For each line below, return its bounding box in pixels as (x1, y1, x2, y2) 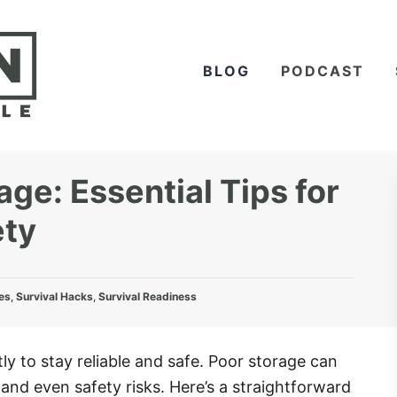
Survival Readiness (98, 290, 197, 303)
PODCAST (281, 62, 364, 80)
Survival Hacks (16, 290, 93, 303)
